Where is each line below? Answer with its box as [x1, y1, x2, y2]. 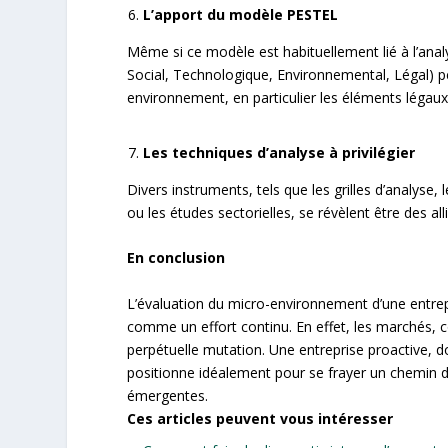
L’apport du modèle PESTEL [143, 4, 339, 24]
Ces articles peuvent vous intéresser [127, 408, 394, 428]
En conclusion [127, 248, 226, 268]
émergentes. [127, 385, 209, 405]
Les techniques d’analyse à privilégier [143, 142, 416, 162]
